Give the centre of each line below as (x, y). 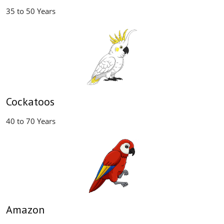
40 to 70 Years (31, 121)
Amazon (25, 210)
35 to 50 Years (31, 11)
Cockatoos (30, 102)
